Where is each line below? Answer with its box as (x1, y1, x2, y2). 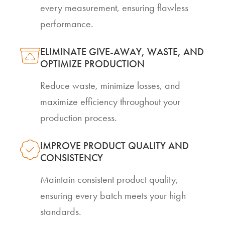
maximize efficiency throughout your (40, 95, 180, 108)
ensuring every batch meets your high (40, 189, 186, 202)
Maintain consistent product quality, (40, 173, 178, 186)
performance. (40, 18, 93, 30)
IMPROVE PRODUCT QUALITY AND (40, 140, 189, 152)
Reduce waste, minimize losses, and (40, 79, 180, 92)
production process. (40, 111, 117, 124)
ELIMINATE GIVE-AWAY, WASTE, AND (40, 46, 204, 58)
